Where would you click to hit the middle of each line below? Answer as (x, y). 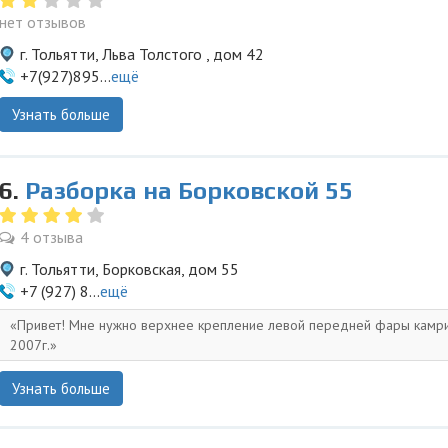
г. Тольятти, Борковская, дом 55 (129, 269)
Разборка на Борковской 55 (189, 190)
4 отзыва (51, 237)
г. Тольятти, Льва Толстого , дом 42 (142, 54)
